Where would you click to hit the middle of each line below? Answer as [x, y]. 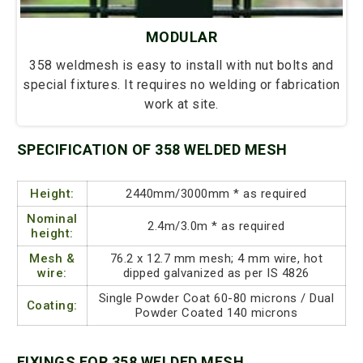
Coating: [52, 306]
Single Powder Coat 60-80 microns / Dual [216, 299]
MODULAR [181, 37]
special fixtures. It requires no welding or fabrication [181, 85]
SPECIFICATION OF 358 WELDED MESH [152, 150]
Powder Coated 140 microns [216, 313]
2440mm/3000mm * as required [216, 194]
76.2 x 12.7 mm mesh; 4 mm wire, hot [216, 259]
